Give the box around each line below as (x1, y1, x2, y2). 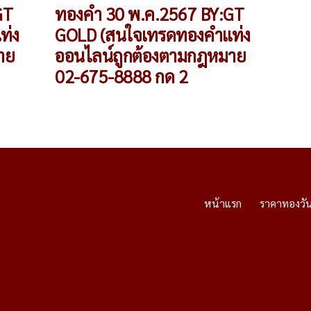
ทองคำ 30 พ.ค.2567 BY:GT (55, 3, 244, 25)
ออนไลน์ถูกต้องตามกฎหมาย (55, 44, 246, 67)
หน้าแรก (203, 196, 242, 210)
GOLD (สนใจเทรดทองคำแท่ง (55, 24, 251, 46)
